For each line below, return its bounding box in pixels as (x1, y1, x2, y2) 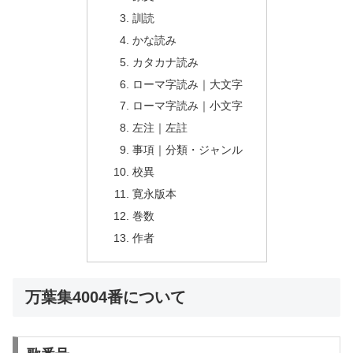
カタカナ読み (132, 55, 199, 69)
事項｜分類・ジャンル (132, 143, 243, 157)
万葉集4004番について (25, 288, 186, 306)
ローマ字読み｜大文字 (132, 77, 243, 91)
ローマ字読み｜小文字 (132, 99, 243, 113)
